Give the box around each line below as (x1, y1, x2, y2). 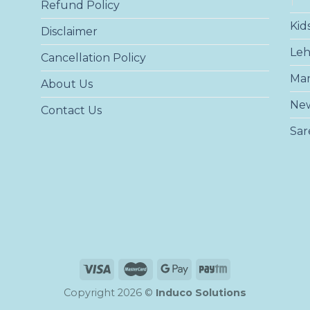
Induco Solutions (156, 286, 246, 300)
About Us (40, 77, 93, 91)
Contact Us (40, 103, 102, 117)
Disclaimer (40, 24, 98, 38)
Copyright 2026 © (64, 286, 156, 300)
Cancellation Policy (40, 51, 146, 64)
